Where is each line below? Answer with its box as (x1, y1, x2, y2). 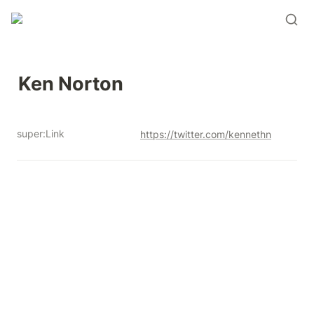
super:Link (17, 128, 64, 139)
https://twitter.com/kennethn (140, 128, 271, 140)
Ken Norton (18, 71, 128, 95)
